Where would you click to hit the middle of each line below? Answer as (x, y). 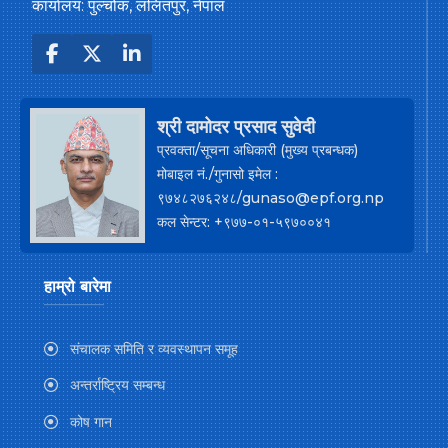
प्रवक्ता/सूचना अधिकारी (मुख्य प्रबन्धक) (257, 149)
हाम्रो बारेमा (77, 286)
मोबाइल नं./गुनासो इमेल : (217, 173)
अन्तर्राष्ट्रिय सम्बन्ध (115, 385)
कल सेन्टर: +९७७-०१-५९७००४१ (244, 221)
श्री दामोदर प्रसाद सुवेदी (236, 126)
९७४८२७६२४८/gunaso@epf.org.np (270, 197)
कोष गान (89, 422)
